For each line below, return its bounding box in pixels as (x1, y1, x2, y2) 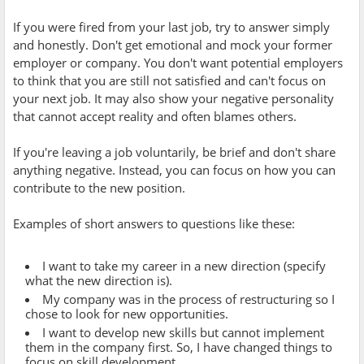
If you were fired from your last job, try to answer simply (13, 18, 330, 35)
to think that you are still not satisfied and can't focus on (13, 71, 326, 89)
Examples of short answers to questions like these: (13, 214, 295, 232)
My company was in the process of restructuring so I (42, 290, 335, 307)
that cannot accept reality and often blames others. (13, 107, 297, 124)
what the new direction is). (25, 271, 172, 288)
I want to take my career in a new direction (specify (42, 257, 326, 274)
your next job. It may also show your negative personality (13, 89, 334, 106)
